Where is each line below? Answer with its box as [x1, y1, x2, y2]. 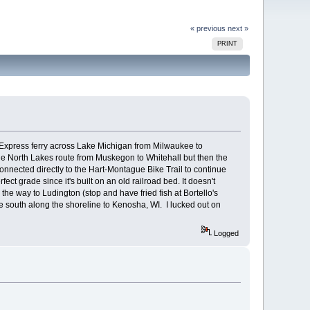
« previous [190, 24, 226, 33]
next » [227, 24, 248, 33]
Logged [211, 229, 239, 238]
